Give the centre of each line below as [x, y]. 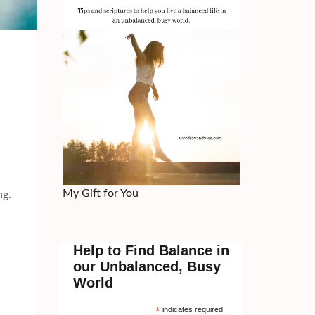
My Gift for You [100, 193]
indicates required [192, 309]
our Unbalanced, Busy [147, 266]
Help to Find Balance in [151, 250]
